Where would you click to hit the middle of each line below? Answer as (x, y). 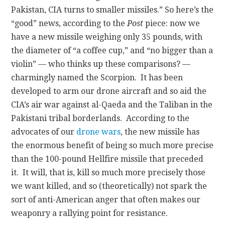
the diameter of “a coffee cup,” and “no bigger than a (112, 50)
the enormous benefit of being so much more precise (113, 145)
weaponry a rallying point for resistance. (90, 213)
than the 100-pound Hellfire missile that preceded (107, 159)
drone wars (99, 132)
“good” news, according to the (69, 23)
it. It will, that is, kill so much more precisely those (108, 172)
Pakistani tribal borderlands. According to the (100, 118)
